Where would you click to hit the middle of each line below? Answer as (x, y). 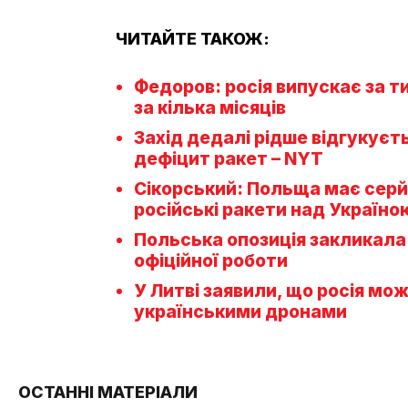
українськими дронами (240, 311)
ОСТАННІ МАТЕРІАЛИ (108, 392)
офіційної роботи (211, 260)
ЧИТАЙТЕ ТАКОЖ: (193, 38)
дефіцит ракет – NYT (229, 158)
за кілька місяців (210, 107)
